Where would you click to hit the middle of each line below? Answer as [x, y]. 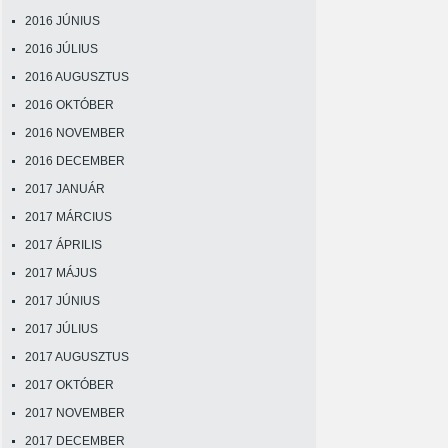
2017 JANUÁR [65, 189]
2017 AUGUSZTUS [77, 357]
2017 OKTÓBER [69, 385]
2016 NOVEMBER [75, 133]
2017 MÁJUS [61, 273]
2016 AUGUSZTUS [77, 77]
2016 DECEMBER [75, 161]
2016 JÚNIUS [62, 21]
